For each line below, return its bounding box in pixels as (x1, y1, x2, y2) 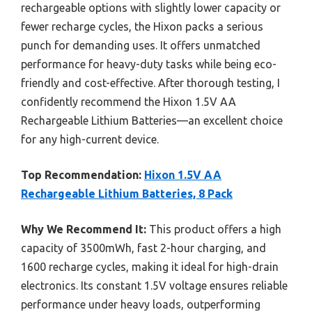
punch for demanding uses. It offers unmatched (21, 38, 260, 52)
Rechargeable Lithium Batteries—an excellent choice (21, 114, 283, 127)
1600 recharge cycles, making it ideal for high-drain (21, 260, 279, 273)
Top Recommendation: (21, 168, 141, 181)
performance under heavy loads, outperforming (21, 297, 260, 311)
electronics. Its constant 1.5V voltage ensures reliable (21, 279, 288, 292)
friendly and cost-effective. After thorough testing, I (21, 76, 280, 89)
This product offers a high (146, 222, 281, 235)
